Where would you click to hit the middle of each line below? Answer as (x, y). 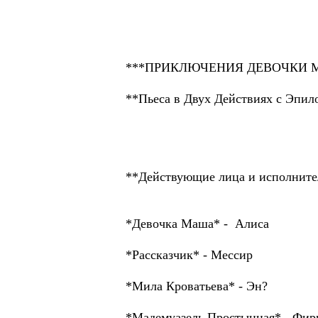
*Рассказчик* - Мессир (189, 255)
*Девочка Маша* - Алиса (197, 224)
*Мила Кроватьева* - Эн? (197, 286)
